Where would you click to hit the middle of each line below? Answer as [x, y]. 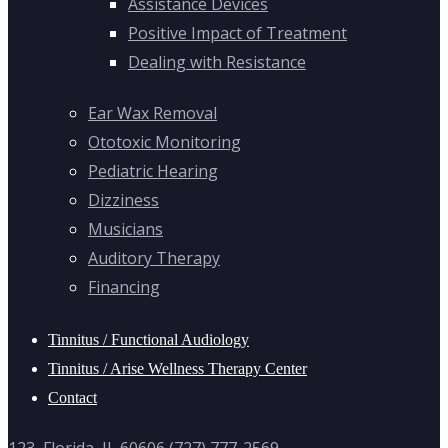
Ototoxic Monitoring [164, 142]
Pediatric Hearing [153, 171]
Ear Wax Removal [152, 113]
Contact [72, 397]
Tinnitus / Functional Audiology [148, 339]
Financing [124, 287]
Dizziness [123, 200]
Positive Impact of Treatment [237, 32]
